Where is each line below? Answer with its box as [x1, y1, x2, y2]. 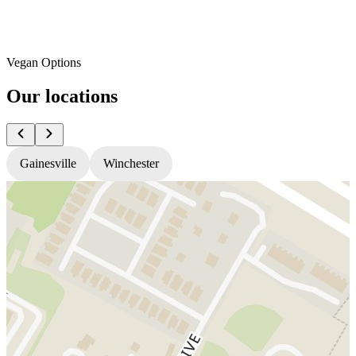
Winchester [103, 156, 159, 170]
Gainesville [20, 156, 76, 170]
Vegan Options [6, 55, 81, 69]
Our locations [6, 85, 118, 106]
